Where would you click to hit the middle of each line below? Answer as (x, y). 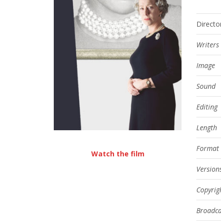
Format (208, 148)
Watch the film (118, 153)
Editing (207, 107)
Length (207, 128)
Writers (208, 45)
